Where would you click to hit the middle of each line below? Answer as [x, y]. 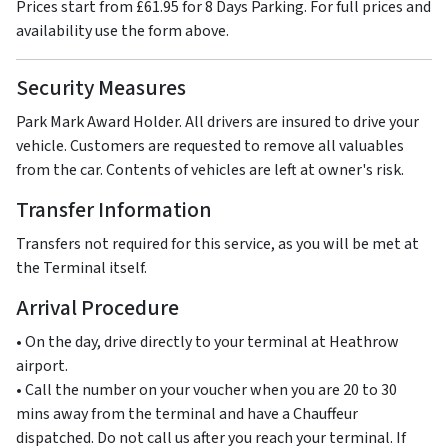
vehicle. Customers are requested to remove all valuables [210, 146]
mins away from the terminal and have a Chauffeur [187, 414]
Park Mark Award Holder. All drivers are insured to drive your [217, 122]
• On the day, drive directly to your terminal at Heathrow [207, 342]
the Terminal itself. [81, 268]
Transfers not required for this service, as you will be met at [217, 244]
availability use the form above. [122, 31]
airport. [42, 366]
